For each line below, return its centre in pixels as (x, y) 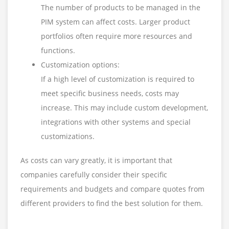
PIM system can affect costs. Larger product (116, 22)
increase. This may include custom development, (124, 108)
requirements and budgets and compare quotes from (112, 189)
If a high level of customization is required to (118, 79)
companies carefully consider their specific (94, 175)
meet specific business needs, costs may (110, 94)
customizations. (68, 136)
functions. (58, 51)
